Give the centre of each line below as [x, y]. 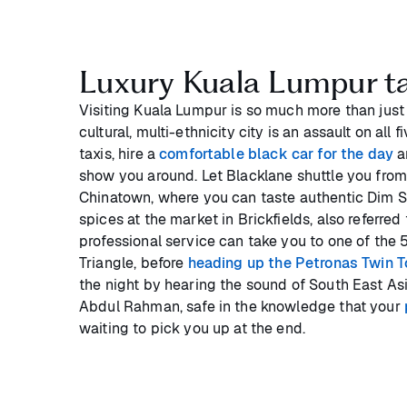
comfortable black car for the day [277, 154]
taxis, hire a [119, 154]
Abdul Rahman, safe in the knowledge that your [242, 306]
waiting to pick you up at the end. [193, 328]
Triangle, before [134, 263]
